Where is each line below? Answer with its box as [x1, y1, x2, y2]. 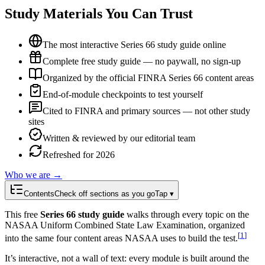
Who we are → [5, 169, 62, 180]
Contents [24, 189, 54, 198]
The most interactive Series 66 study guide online [43, 39, 226, 50]
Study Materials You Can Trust [5, 5, 193, 21]
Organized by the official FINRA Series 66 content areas [43, 72, 254, 83]
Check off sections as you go [54, 189, 155, 198]
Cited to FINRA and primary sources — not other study [43, 105, 250, 116]
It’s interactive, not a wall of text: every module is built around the [5, 253, 249, 264]
